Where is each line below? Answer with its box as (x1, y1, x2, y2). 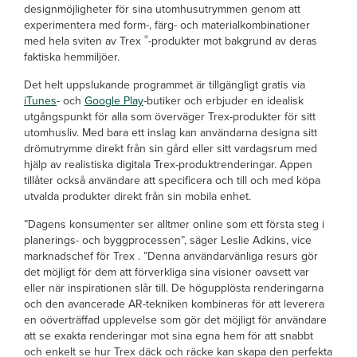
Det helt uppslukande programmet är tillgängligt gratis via (24, 76, 305, 93)
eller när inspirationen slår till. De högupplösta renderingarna (24, 280, 324, 296)
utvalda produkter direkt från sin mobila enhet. (24, 188, 251, 205)
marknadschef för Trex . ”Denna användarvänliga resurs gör (24, 248, 318, 265)
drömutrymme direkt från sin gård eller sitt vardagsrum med (24, 140, 317, 157)
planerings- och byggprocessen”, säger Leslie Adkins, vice (24, 232, 312, 249)
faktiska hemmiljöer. (24, 49, 120, 65)
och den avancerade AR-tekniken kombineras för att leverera (24, 296, 324, 312)
